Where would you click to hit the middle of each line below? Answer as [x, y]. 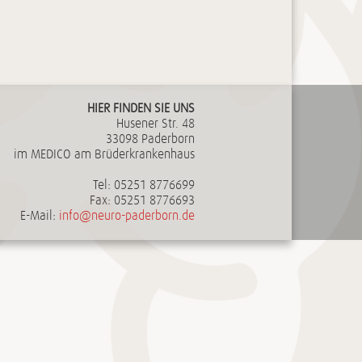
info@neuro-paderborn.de [127, 216]
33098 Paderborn [150, 139]
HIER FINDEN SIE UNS [141, 108]
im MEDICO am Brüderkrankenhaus [104, 154]
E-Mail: [40, 216]
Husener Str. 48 [156, 124]
